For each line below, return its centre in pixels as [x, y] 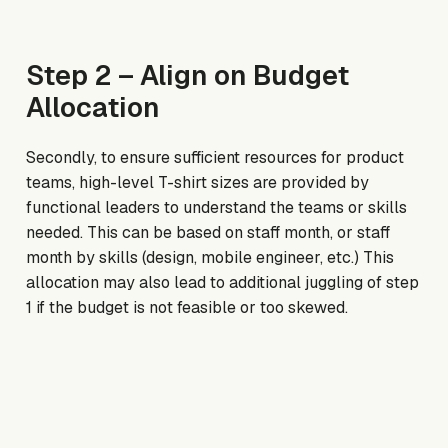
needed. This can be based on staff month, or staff [208, 232]
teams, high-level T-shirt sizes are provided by [198, 182]
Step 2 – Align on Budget [188, 75]
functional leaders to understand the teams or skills [217, 207]
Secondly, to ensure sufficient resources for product [215, 157]
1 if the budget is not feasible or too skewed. [187, 307]
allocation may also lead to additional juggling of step [223, 282]
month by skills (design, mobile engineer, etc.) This [210, 257]
